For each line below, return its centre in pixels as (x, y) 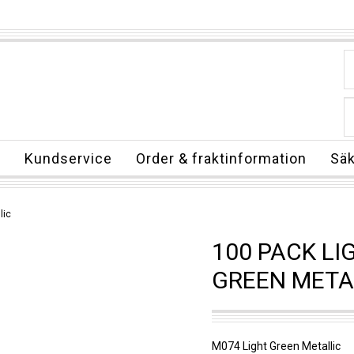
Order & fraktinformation (221, 158)
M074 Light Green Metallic (276, 346)
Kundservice (68, 158)
